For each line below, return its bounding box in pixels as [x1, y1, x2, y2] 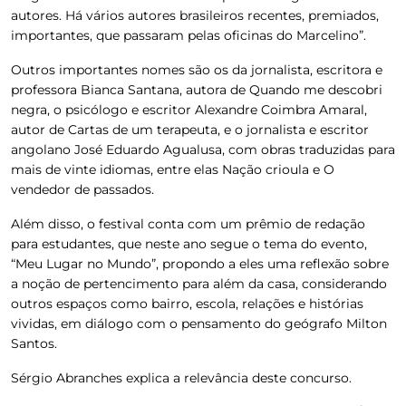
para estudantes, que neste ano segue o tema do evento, [11, 235, 367, 252]
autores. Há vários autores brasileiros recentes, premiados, [11, 6, 379, 24]
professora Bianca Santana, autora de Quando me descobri [11, 81, 382, 98]
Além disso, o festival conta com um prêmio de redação [11, 215, 365, 232]
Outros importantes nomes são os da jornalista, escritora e [11, 61, 382, 78]
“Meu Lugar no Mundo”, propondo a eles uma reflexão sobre [11, 255, 389, 272]
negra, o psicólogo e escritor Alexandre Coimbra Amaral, [11, 101, 367, 118]
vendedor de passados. [11, 180, 154, 198]
